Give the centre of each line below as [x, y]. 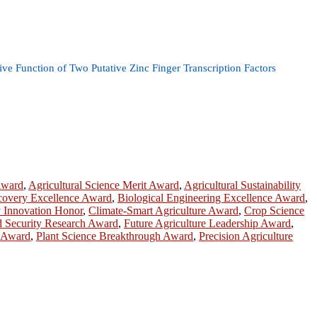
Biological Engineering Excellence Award [211, 197]
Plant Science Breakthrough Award [115, 236]
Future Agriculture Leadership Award [207, 223]
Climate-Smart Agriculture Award [163, 210]
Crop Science [274, 210]
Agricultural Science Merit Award [104, 185]
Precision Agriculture [246, 236]
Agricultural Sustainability [242, 185]
